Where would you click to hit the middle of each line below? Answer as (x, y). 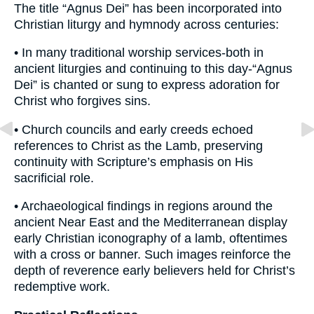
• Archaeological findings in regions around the (143, 206)
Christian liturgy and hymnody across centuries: (146, 24)
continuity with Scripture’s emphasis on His (134, 162)
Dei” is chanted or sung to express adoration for (147, 85)
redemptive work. (62, 287)
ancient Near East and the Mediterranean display (151, 223)
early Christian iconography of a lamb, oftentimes (151, 239)
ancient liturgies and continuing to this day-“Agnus (153, 69)
